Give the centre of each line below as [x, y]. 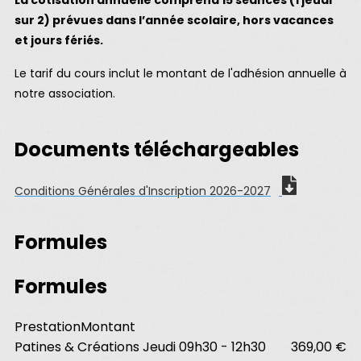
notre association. [65, 93]
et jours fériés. [59, 40]
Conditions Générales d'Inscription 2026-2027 [143, 191]
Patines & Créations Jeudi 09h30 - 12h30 [140, 346]
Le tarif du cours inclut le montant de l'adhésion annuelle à [180, 73]
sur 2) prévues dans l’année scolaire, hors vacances [174, 20]
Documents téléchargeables [157, 149]
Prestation [48, 326]
